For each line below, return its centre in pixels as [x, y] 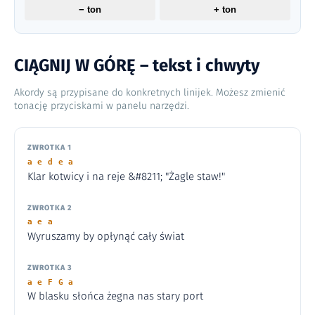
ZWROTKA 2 [49, 207]
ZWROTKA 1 [49, 148]
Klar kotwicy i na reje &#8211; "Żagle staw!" [126, 176]
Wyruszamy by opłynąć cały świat [105, 236]
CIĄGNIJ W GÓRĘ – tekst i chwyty [137, 66]
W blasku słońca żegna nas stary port [115, 296]
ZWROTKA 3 [50, 267]
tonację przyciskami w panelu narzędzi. [102, 106]
